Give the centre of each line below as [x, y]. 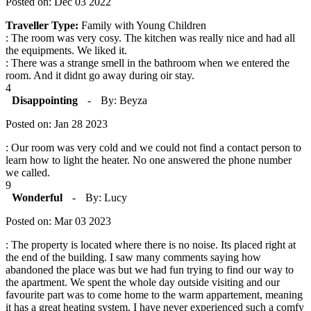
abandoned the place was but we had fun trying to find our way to [150, 269]
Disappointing [45, 100]
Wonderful [37, 197]
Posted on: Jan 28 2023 [57, 124]
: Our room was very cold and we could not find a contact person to [153, 147]
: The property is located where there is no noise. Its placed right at [151, 244]
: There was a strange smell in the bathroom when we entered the [148, 62]
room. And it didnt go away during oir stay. [100, 75]
